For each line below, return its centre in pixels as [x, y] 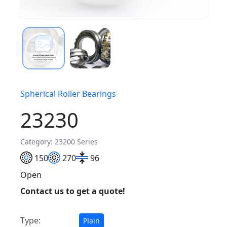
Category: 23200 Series [59, 141]
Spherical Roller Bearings [68, 93]
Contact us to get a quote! [73, 191]
